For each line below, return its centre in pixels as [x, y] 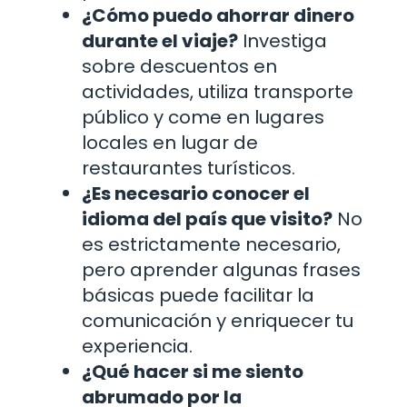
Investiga [283, 40]
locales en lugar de [170, 142]
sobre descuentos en [179, 66]
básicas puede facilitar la [198, 295]
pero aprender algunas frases [221, 269]
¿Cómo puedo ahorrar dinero [218, 15]
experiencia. [137, 346]
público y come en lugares [203, 117]
